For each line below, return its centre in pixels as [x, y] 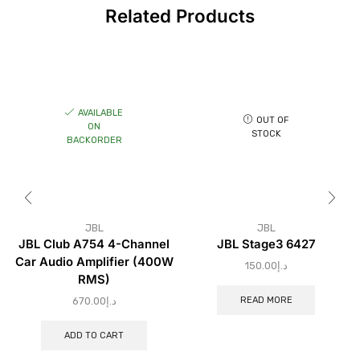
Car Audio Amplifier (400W [94, 262]
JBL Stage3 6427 [266, 245]
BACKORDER [94, 140]
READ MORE [266, 300]
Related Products [180, 15]
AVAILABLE [100, 112]
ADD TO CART [94, 335]
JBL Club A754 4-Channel [94, 245]
